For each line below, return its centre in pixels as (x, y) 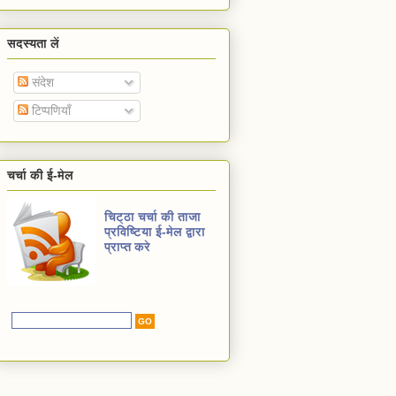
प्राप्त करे (127, 247)
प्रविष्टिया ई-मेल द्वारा (155, 232)
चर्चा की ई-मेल (40, 175)
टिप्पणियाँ (49, 110)
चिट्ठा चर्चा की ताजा (152, 217)
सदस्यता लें (33, 43)
